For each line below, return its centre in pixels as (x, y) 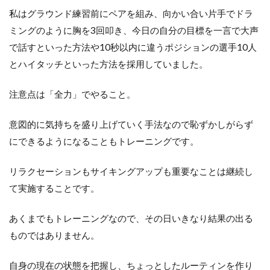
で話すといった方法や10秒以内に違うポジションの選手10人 (133, 47)
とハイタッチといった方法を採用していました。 (108, 64)
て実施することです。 (54, 188)
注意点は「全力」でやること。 (72, 94)
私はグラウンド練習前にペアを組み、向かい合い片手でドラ (131, 14)
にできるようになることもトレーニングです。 (104, 141)
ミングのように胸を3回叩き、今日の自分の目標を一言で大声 (134, 30)
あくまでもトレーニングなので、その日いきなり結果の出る (131, 218)
